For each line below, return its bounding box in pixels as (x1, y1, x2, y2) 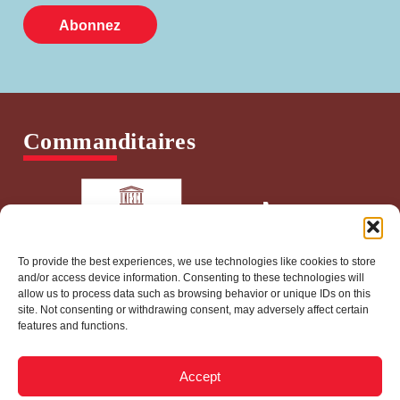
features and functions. (18, 320, 128, 332)
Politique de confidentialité (208, 376, 325, 387)
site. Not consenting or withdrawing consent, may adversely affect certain (18, 304, 369, 316)
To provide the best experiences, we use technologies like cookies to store (18, 255, 376, 268)
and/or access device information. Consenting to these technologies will (18, 271, 364, 284)
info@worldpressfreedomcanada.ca (109, 360, 291, 374)
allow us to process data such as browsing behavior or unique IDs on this (18, 287, 371, 300)
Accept (179, 368, 221, 384)
